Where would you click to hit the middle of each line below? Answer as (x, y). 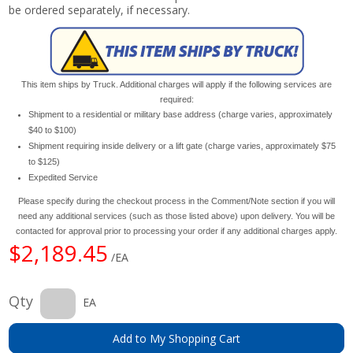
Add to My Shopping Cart (176, 338)
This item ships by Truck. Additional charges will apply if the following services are (176, 84)
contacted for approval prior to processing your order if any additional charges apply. (176, 230)
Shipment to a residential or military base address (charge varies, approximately (181, 114)
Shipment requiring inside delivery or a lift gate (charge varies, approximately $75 (182, 145)
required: (176, 99)
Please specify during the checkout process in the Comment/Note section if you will (176, 201)
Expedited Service (63, 177)
